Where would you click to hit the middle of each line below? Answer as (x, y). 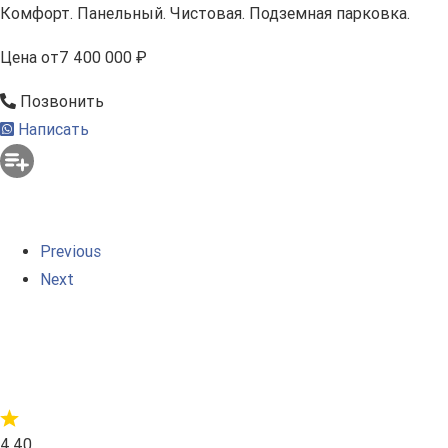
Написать (51, 129)
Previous (70, 251)
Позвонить (60, 101)
